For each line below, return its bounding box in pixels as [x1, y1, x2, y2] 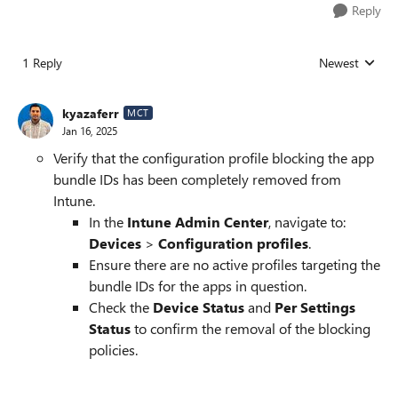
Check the [89, 298, 153, 316]
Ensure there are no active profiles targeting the [89, 255, 380, 274]
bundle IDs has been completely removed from [53, 170, 341, 188]
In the [89, 212, 127, 231]
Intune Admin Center [127, 212, 268, 231]
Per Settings [275, 298, 355, 316]
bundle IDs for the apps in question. [89, 276, 306, 295]
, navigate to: [268, 212, 346, 231]
